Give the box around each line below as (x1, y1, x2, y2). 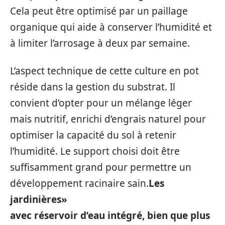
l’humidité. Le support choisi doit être (10, 144, 180, 158)
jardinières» (10, 192, 67, 206)
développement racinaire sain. (10, 176, 149, 190)
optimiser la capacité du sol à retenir (10, 128, 176, 142)
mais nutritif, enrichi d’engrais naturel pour (10, 112, 206, 126)
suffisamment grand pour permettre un (10, 160, 191, 174)
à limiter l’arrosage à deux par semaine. (10, 37, 190, 50)
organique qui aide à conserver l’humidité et (10, 21, 212, 34)
